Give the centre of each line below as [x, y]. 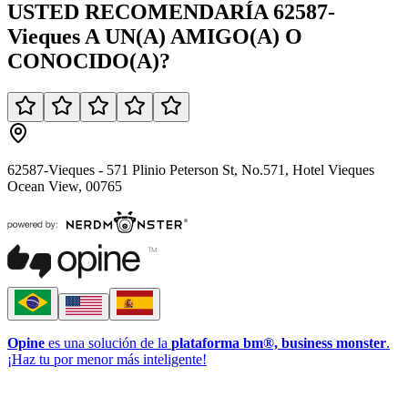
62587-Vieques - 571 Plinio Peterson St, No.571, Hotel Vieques [191, 169]
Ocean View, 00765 [65, 186]
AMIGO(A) [225, 36]
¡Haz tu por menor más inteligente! [107, 359]
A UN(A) [127, 36]
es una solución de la [108, 342]
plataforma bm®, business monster [279, 342]
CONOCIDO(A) [83, 61]
